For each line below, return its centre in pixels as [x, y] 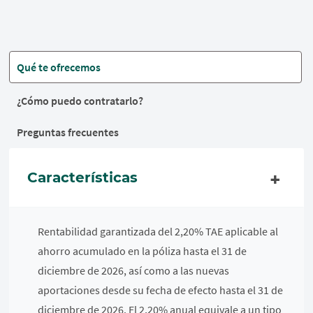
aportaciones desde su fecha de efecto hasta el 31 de [161, 290]
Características [83, 177]
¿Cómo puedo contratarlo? [80, 101]
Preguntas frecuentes [68, 132]
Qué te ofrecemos [59, 67]
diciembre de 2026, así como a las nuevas [134, 270]
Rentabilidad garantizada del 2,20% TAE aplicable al [158, 231]
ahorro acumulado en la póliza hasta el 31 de [143, 251]
